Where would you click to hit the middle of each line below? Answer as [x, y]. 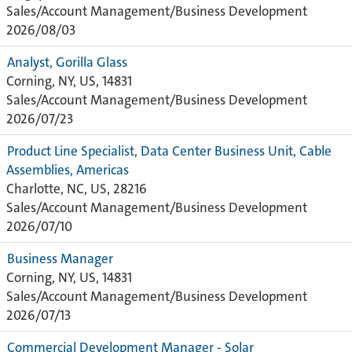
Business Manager [60, 258]
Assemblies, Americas [68, 170]
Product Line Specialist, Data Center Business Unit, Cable [169, 151]
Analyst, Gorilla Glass [67, 62]
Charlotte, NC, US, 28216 [77, 189]
